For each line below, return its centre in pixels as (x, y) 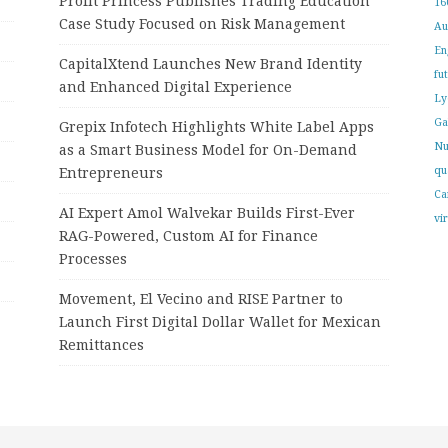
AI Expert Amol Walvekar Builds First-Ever (206, 212)
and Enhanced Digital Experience (175, 86)
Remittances (101, 344)
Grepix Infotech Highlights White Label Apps (216, 126)
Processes (92, 258)
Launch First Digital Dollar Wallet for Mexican (219, 321)
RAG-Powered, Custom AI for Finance (188, 235)
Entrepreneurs (110, 172)
